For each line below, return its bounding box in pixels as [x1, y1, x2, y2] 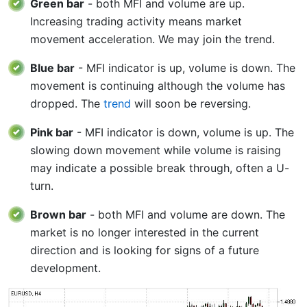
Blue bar [30, 61, 75, 75]
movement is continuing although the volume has [30, 79, 285, 93]
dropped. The [30, 97, 103, 110]
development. [30, 261, 101, 275]
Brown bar [30, 208, 86, 221]
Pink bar [30, 125, 73, 139]
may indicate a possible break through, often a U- [30, 161, 289, 175]
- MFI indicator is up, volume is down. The [75, 61, 295, 75]
